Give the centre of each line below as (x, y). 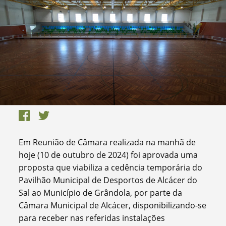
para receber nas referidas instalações (92, 218)
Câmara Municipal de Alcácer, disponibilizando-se (113, 205)
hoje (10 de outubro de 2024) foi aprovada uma (108, 155)
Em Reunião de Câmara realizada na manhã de (107, 142)
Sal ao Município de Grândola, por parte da (101, 192)
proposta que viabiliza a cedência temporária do (111, 167)
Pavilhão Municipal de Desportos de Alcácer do (108, 180)
